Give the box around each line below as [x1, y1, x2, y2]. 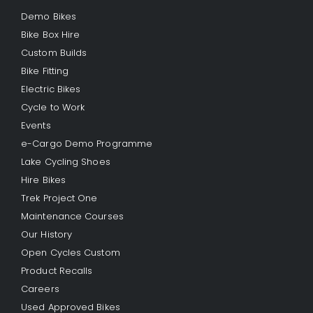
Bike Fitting [21, 64, 69, 78]
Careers [21, 282, 59, 296]
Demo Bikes [21, 9, 76, 23]
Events [21, 118, 51, 132]
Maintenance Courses [21, 209, 124, 223]
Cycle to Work [21, 100, 85, 114]
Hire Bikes [21, 173, 66, 187]
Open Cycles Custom [21, 245, 120, 259]
